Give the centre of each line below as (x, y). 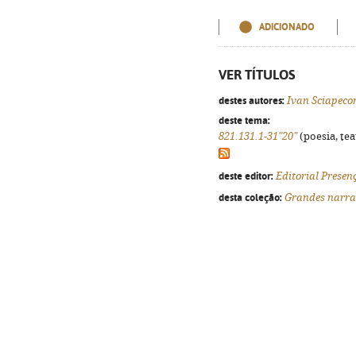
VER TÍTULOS (257, 75)
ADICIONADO (287, 27)
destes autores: (252, 100)
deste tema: (244, 120)
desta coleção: (250, 197)
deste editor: (246, 176)
